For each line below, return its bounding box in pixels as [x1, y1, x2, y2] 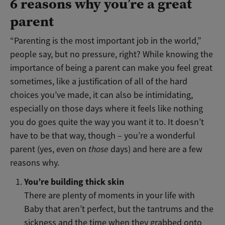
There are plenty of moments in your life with [24, 189, 195, 201]
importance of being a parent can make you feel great [10, 62, 212, 74]
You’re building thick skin [24, 175, 125, 188]
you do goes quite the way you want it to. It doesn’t [10, 117, 204, 128]
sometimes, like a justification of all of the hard [10, 76, 187, 87]
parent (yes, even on [10, 144, 88, 155]
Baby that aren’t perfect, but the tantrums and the [24, 203, 214, 214]
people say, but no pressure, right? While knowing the [10, 49, 213, 60]
